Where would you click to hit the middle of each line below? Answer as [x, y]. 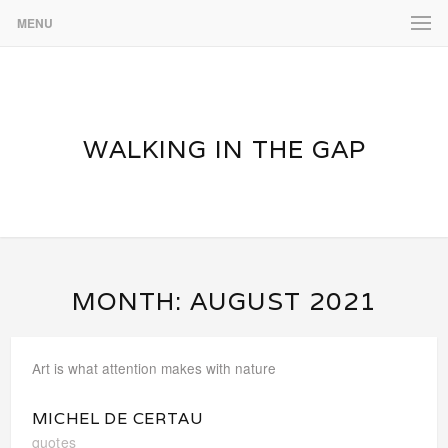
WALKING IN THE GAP [224, 149]
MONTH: [130, 301]
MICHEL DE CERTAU [117, 418]
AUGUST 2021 [283, 301]
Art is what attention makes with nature [153, 367]
